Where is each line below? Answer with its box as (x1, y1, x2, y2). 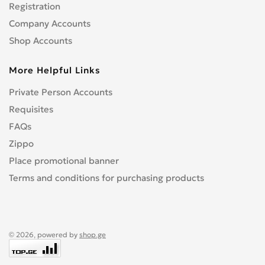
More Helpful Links (9, 64, 101, 76)
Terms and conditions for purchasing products (9, 172, 204, 183)
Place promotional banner (9, 155, 119, 166)
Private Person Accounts (9, 86, 112, 98)
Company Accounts (9, 18, 91, 29)
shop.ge (79, 230, 106, 239)
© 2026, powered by (9, 230, 79, 239)
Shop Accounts (9, 35, 72, 46)
